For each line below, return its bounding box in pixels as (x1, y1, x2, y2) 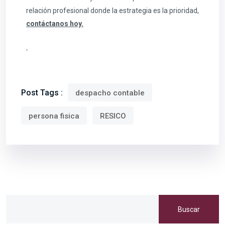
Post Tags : (21, 88, 63, 98)
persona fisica (29, 111, 79, 121)
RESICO (100, 111, 126, 121)
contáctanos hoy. (26, 20, 83, 28)
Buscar (178, 205, 200, 213)
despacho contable (75, 88, 145, 98)
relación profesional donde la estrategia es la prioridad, (26, 7, 199, 15)
